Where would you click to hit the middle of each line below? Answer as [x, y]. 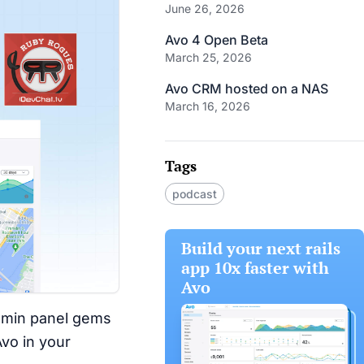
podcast [195, 194]
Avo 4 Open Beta [217, 40]
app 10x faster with [256, 268]
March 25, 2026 [209, 57]
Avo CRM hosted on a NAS [247, 89]
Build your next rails [261, 248]
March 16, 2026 [208, 106]
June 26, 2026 [205, 9]
